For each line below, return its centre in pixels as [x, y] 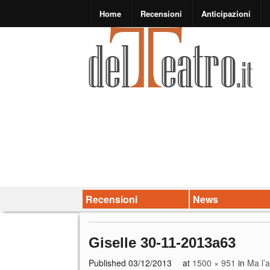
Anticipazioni [226, 14]
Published [108, 262]
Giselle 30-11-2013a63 [162, 242]
